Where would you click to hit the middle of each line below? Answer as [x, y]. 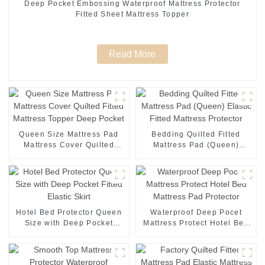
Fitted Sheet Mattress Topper [132, 14]
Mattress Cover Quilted [69, 145]
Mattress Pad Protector [196, 234]
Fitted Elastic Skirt [69, 234]
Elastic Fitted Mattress [196, 156]
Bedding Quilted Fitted [196, 135]
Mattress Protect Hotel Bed [196, 223]
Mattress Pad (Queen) [196, 145]
